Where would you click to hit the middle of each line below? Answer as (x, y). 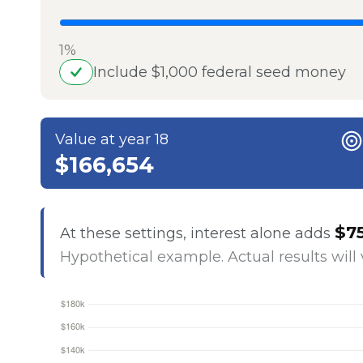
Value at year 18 (112, 139)
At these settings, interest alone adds (197, 233)
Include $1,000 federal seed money (219, 72)
